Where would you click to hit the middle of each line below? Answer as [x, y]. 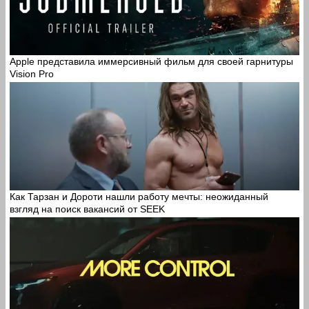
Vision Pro [32, 74]
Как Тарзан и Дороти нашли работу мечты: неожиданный [139, 197]
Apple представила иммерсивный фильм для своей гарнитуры [151, 62]
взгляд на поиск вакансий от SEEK [87, 209]
